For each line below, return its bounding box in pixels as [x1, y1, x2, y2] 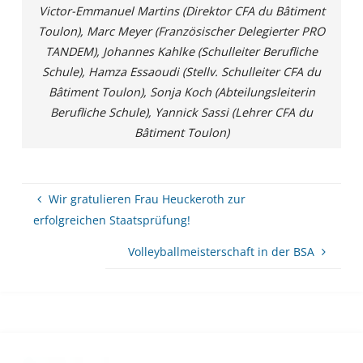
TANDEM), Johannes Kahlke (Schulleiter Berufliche [45, 43, 318, 59]
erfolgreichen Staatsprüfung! [33, 212, 191, 228]
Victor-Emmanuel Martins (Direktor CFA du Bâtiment [38, 2, 325, 19]
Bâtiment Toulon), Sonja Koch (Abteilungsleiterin [48, 83, 315, 100]
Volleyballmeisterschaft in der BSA [128, 244, 315, 260]
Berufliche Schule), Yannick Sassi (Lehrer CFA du [50, 104, 313, 120]
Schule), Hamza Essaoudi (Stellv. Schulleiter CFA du [42, 63, 321, 79]
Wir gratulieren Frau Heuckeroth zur [48, 191, 246, 207]
